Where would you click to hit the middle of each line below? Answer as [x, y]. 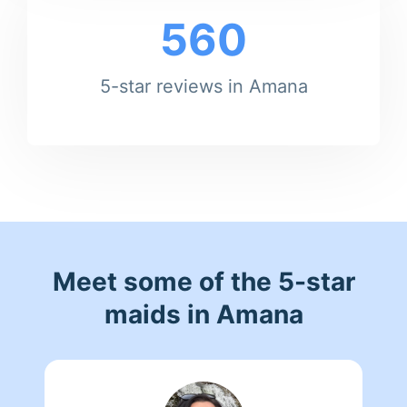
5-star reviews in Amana [203, 86]
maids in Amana [203, 314]
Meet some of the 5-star [203, 281]
